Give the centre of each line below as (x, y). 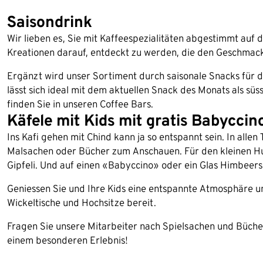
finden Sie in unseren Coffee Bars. (80, 104)
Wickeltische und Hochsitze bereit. (82, 203)
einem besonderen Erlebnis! (68, 240)
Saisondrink (50, 21)
